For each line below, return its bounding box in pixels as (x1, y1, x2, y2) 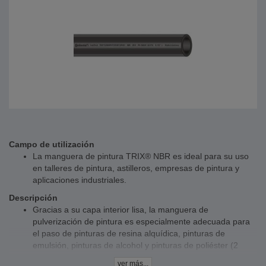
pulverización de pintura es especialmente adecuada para (33, 217, 250, 226)
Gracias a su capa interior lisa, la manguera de (33, 205, 208, 214)
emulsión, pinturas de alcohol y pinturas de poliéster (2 (33, 240, 238, 250)
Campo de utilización (9, 140, 94, 149)
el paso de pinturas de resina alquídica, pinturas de (33, 229, 225, 238)
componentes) (33, 252, 87, 262)
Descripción (9, 193, 58, 202)
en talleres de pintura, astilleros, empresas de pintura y (33, 163, 239, 173)
